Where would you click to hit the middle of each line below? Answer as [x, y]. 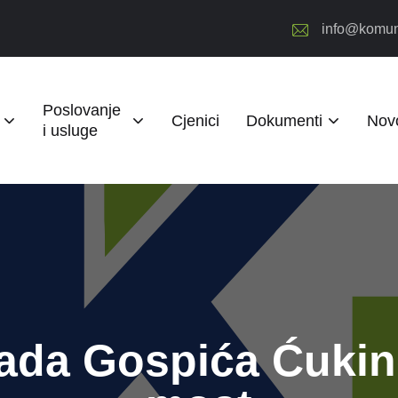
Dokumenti [284, 120]
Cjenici [195, 120]
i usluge [70, 131]
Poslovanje [82, 110]
